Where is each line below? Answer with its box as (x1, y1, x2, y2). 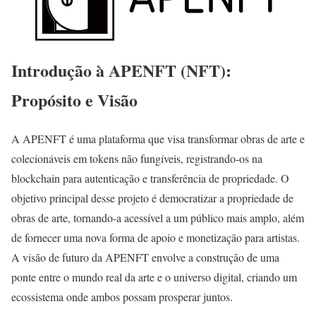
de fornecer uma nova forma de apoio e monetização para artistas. (11, 229, 300, 245)
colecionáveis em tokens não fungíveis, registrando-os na (11, 150, 262, 166)
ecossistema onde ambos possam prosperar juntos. (11, 288, 233, 304)
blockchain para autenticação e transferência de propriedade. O (11, 170, 289, 186)
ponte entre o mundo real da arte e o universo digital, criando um (11, 269, 297, 284)
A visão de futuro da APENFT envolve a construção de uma (11, 249, 279, 265)
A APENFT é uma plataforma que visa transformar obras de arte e (11, 130, 305, 146)
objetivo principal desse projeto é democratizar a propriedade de (11, 190, 293, 205)
